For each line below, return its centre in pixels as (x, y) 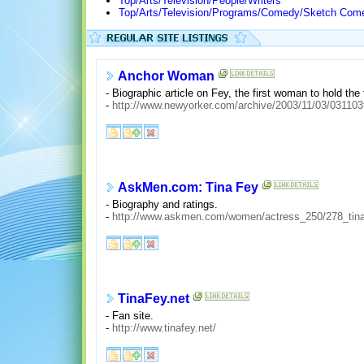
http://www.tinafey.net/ (164, 327)
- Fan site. (129, 315)
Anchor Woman (166, 76)
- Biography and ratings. (161, 204)
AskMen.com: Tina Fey (188, 188)
